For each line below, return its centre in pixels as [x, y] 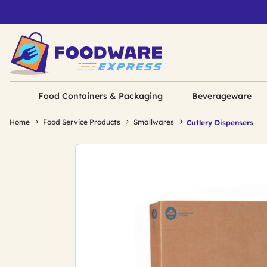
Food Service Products [82, 122]
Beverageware [221, 96]
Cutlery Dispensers [220, 122]
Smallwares [154, 122]
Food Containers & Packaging [101, 96]
